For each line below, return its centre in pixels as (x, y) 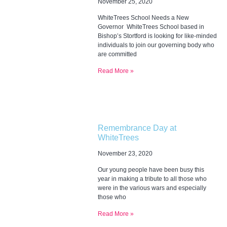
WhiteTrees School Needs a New (143, 17)
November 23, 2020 (125, 153)
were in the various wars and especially (152, 188)
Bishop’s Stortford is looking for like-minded (157, 36)
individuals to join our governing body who (156, 45)
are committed (117, 54)
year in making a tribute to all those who (152, 179)
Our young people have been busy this (151, 169)
